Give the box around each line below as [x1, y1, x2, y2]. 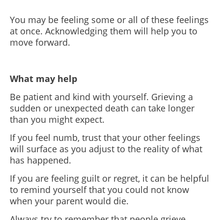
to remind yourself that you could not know [10, 184, 189, 195]
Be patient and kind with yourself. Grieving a [10, 91, 193, 103]
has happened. [10, 154, 74, 166]
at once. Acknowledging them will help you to [10, 25, 197, 37]
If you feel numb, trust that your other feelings [10, 132, 200, 143]
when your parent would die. [10, 195, 129, 207]
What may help [10, 73, 77, 84]
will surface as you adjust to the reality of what [10, 143, 202, 155]
